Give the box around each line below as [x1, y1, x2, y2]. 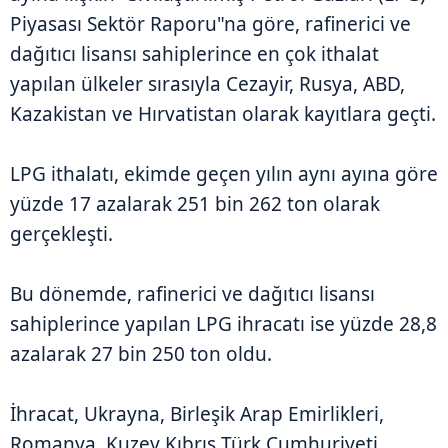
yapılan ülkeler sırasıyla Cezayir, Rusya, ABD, [10, 70, 405, 97]
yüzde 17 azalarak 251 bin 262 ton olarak [10, 190, 380, 217]
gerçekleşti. [10, 220, 113, 247]
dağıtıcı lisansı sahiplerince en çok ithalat [10, 40, 379, 67]
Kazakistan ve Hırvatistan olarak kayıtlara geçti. [10, 100, 436, 127]
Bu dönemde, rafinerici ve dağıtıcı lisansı [10, 280, 375, 307]
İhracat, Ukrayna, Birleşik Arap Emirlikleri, [10, 400, 384, 427]
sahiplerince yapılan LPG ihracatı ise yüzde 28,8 [10, 310, 437, 337]
